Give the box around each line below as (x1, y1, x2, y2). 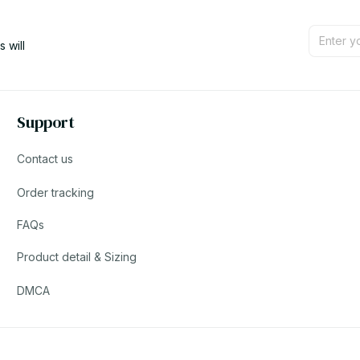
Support (17, 110, 76, 133)
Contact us (17, 152, 74, 166)
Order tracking (17, 186, 95, 200)
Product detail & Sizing (17, 250, 137, 264)
